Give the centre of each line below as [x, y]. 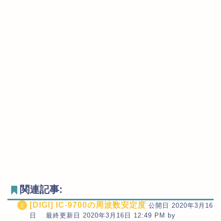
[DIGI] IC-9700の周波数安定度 [88, 205]
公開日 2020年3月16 [181, 205]
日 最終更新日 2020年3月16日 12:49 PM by [103, 215]
